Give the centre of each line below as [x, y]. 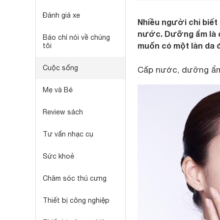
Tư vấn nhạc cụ [68, 134]
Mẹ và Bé [58, 90]
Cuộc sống [60, 68]
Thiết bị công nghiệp [76, 200]
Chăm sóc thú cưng [75, 178]
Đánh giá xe [61, 15]
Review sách [63, 112]
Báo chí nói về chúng [76, 37]
